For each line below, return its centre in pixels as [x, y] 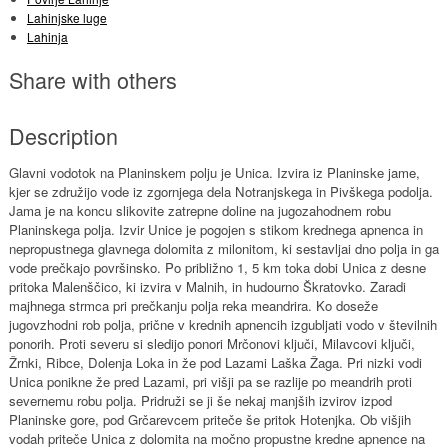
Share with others [92, 79]
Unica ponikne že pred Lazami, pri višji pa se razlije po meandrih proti [210, 381]
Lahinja [47, 36]
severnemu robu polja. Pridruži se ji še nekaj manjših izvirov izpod [200, 400]
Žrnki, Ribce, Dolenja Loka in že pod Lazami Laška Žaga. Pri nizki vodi [215, 362]
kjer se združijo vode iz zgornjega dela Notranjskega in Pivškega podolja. [220, 191]
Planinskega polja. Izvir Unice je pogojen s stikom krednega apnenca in [215, 229]
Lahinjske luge [66, 17]
